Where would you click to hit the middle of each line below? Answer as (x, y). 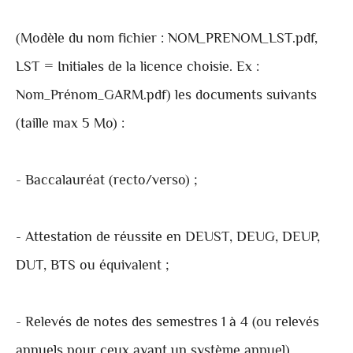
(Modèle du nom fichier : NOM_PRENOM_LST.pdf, (167, 40)
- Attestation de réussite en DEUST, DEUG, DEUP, (168, 238)
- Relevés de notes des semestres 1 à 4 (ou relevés (167, 323)
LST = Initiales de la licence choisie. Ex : (137, 68)
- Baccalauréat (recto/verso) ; (107, 182)
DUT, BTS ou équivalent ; (93, 267)
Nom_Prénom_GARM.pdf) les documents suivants (166, 97)
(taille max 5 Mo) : (70, 125)
